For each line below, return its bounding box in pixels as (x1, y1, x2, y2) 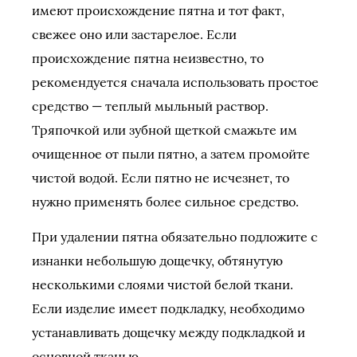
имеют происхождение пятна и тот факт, (32, 2, 284, 18)
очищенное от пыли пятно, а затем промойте (32, 146, 310, 162)
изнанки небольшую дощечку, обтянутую (32, 253, 283, 269)
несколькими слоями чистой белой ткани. (32, 277, 293, 292)
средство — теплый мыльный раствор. (32, 98, 269, 114)
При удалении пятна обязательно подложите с (32, 229, 318, 245)
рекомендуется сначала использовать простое (32, 74, 319, 90)
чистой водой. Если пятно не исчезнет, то (32, 170, 289, 186)
